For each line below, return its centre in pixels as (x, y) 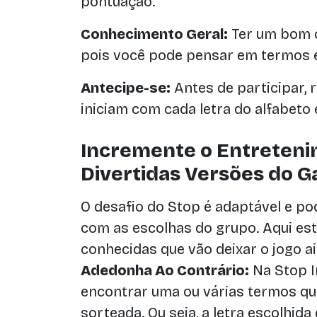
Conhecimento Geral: (154, 34)
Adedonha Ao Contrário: (165, 270)
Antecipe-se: (126, 88)
